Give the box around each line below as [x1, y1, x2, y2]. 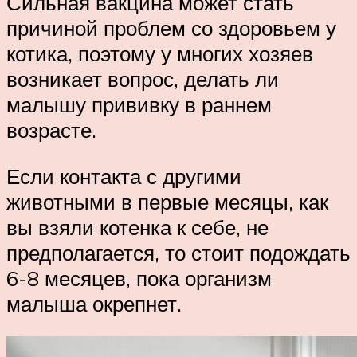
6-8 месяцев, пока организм [6, 265, 272, 291]
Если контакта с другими [6, 163, 241, 189]
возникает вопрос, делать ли [6, 66, 279, 92]
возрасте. [6, 117, 96, 143]
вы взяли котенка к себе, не [6, 214, 269, 240]
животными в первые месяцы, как [6, 188, 328, 214]
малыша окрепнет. [6, 290, 182, 316]
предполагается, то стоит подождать [6, 239, 351, 265]
